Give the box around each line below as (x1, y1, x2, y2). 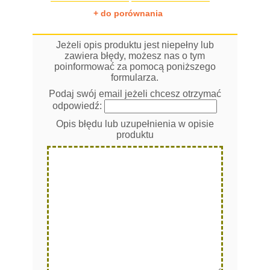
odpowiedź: (52, 100, 105, 111)
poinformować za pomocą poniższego (54, 61, 216, 72)
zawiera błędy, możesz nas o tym (64, 50, 206, 61)
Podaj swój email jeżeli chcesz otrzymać (48, 88, 221, 99)
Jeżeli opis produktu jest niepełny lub (55, 39, 214, 50)
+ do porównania (93, 8, 163, 18)
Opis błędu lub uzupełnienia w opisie (55, 118, 214, 129)
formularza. (111, 72, 159, 83)
